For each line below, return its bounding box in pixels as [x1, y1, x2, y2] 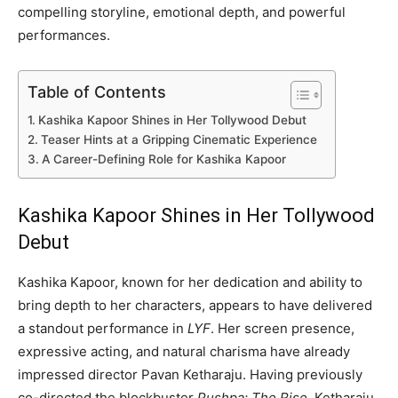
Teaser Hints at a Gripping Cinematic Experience [40, 132, 317, 147]
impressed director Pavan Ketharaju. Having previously [18, 366, 362, 384]
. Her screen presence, [211, 320, 354, 338]
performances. [18, 27, 110, 44]
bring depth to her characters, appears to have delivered [18, 297, 372, 314]
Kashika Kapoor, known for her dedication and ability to [18, 274, 362, 291]
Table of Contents [28, 83, 166, 102]
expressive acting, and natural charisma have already [18, 343, 350, 361]
